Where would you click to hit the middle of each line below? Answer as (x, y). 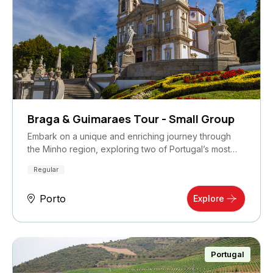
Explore (209, 198)
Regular (46, 169)
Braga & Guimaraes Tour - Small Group (131, 119)
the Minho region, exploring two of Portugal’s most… (132, 149)
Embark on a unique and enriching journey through (129, 136)
